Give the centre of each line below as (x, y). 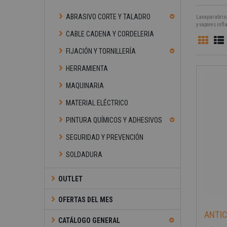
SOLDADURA (84, 155)
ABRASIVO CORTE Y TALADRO (108, 17)
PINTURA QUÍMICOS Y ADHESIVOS (114, 120)
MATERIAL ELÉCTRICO (97, 103)
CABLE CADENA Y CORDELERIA (110, 34)
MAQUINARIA (85, 86)
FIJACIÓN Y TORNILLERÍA (101, 51)
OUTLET (70, 179)
